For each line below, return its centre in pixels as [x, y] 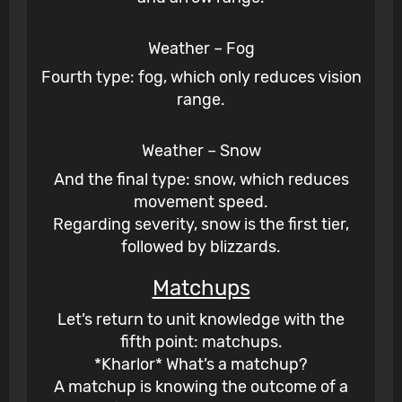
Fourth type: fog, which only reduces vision [201, 78]
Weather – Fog [201, 49]
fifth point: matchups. [201, 342]
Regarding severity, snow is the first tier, [201, 225]
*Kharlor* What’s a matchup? [201, 365]
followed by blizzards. [201, 247]
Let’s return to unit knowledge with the [201, 320]
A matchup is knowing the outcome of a [201, 387]
